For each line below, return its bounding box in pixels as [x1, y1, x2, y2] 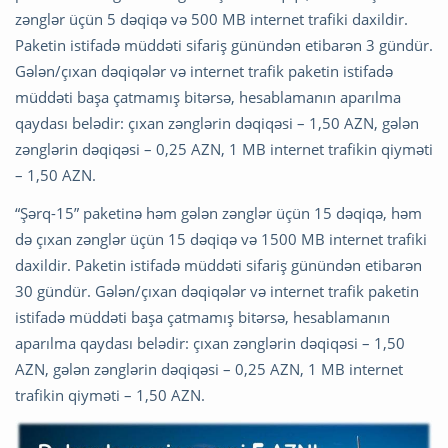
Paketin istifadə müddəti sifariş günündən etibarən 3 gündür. [15, 35, 433, 56]
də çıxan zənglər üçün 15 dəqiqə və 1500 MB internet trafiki [15, 229, 427, 250]
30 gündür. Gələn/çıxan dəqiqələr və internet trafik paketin [15, 281, 419, 302]
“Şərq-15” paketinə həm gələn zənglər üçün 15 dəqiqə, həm [15, 203, 422, 224]
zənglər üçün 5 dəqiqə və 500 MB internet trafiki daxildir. [15, 9, 408, 30]
